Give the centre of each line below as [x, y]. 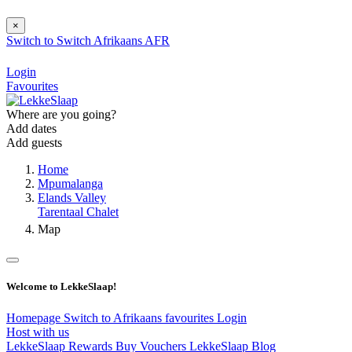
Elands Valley [72, 198]
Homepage [35, 317]
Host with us [38, 332]
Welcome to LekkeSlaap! [61, 287]
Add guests [34, 143]
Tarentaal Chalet [78, 212]
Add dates [31, 129]
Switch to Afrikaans [114, 317]
